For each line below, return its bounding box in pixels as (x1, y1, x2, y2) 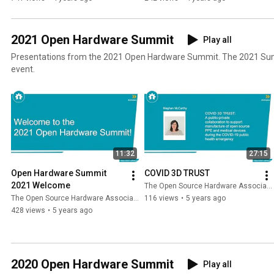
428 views (11, 206, 45, 215)
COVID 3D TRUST (144, 168, 210, 178)
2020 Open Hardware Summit (11, 256, 174, 272)
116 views (144, 193, 179, 202)
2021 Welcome (11, 180, 70, 190)
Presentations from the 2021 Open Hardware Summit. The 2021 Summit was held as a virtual (11, 51, 222, 62)
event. (11, 64, 35, 74)
